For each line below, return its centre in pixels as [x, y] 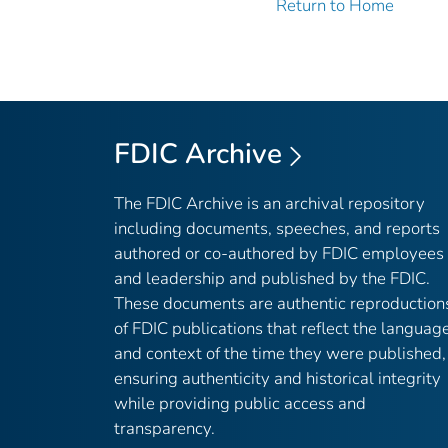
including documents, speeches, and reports [277, 229]
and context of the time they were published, [280, 354]
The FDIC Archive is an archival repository [269, 204]
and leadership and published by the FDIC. [272, 279]
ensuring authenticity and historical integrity [277, 379]
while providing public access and [240, 404]
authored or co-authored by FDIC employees [279, 254]
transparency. [164, 429]
